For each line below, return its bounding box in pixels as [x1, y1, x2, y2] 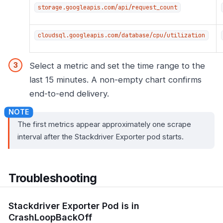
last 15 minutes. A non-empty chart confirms [29, 74, 202, 85]
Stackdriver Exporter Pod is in [8, 200, 139, 211]
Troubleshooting [8, 171, 97, 186]
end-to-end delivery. [29, 88, 109, 99]
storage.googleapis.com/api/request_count [37, 3, 177, 11]
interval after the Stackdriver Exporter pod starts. [17, 132, 184, 142]
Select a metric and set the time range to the [29, 60, 205, 71]
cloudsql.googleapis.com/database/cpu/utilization [37, 31, 205, 39]
